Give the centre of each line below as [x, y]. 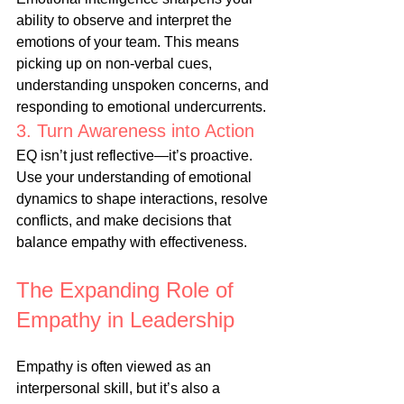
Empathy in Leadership [125, 320]
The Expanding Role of [128, 290]
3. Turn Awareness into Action [135, 131]
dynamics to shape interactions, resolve [144, 199]
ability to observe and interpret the [126, 21]
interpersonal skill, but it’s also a [120, 389]
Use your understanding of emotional [136, 178]
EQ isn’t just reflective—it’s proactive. [136, 156]
